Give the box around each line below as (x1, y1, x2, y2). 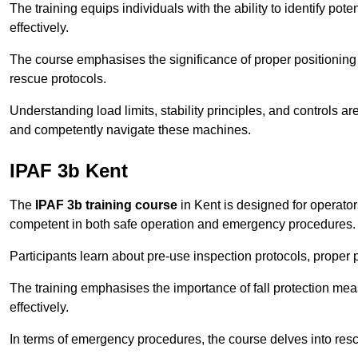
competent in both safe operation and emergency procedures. (10, 217, 356, 232)
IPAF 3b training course (35, 198, 177, 213)
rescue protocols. (10, 72, 106, 86)
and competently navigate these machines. (10, 123, 251, 137)
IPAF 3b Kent (10, 160, 128, 182)
